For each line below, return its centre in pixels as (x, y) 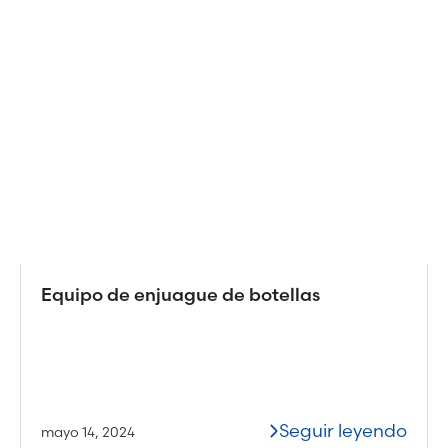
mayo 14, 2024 (88, 431)
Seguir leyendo (343, 430)
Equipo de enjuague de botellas (180, 294)
